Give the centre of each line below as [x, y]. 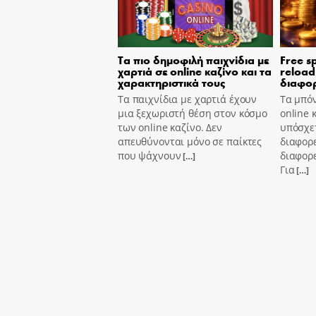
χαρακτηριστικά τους [171, 82]
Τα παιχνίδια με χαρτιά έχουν [188, 99]
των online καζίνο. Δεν [170, 127]
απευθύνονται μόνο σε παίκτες [190, 141]
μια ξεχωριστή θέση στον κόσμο [193, 113]
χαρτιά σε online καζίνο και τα [195, 71]
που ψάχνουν [150, 155]
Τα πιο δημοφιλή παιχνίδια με [193, 59]
